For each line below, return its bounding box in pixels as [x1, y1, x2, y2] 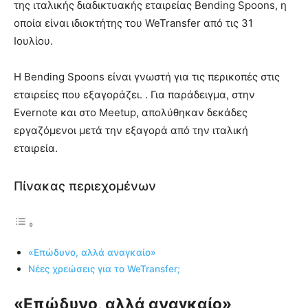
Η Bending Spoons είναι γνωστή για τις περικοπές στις [14, 70, 280, 84]
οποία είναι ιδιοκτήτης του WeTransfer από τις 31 [14, 16, 253, 30]
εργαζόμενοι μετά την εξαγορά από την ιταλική [14, 124, 248, 137]
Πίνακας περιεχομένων [14, 179, 156, 194]
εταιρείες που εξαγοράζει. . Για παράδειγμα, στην [14, 88, 255, 102]
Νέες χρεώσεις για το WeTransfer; [28, 263, 180, 275]
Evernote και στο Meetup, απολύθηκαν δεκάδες [14, 106, 247, 120]
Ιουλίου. [14, 34, 53, 48]
